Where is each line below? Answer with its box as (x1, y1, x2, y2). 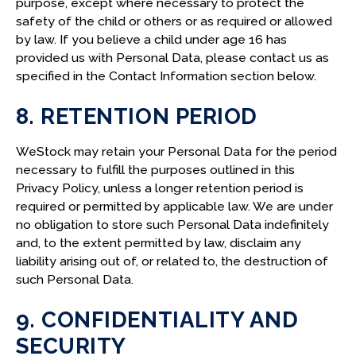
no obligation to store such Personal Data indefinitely (15, 216, 329, 232)
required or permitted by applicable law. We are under (15, 198, 333, 214)
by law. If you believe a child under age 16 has (15, 31, 287, 47)
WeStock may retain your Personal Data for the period (15, 143, 337, 159)
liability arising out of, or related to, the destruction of (15, 253, 328, 269)
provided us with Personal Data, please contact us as (15, 49, 329, 65)
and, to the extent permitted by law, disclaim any (15, 234, 301, 250)
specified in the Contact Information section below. (15, 68, 316, 83)
